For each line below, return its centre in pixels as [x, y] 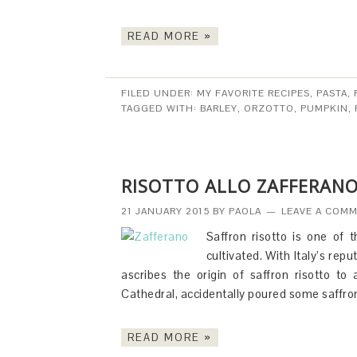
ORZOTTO [269, 108]
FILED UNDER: [159, 93]
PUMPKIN [324, 108]
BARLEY [219, 108]
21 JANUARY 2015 [165, 211]
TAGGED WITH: [161, 108]
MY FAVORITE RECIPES [253, 93]
